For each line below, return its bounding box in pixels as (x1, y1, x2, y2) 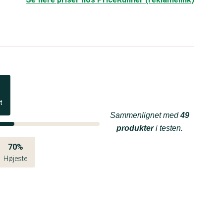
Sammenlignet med (110, 111, 180, 119)
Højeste (3, 155, 28, 163)
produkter (116, 124, 154, 132)
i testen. (154, 124, 183, 132)
